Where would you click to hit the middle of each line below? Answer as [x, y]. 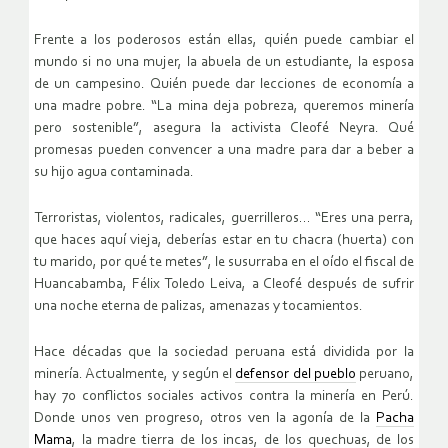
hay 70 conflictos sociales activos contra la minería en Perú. [224, 396]
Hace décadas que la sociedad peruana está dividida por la [224, 352]
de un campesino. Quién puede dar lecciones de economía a [224, 84]
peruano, [384, 374]
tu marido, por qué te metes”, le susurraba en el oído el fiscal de [224, 262]
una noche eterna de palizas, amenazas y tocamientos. [198, 306]
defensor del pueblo [295, 374]
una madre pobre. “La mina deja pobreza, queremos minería [224, 106]
